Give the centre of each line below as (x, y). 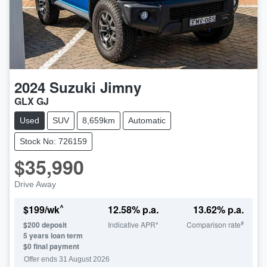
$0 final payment (51, 246)
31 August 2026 (84, 260)
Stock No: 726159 (53, 142)
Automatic (147, 121)
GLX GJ (32, 101)
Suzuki (73, 87)
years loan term (55, 236)
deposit (53, 225)
